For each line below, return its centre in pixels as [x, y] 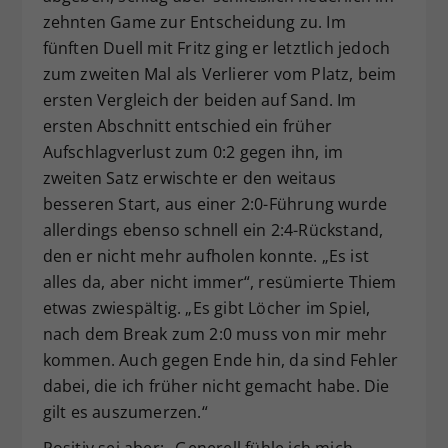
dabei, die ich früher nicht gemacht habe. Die [216, 386]
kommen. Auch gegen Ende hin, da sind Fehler [220, 360]
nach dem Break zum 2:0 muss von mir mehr [215, 334]
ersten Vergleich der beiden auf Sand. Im [199, 100]
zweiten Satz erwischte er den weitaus [189, 178]
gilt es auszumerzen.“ [125, 412]
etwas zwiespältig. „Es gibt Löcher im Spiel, [206, 308]
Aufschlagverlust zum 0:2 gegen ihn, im [193, 152]
